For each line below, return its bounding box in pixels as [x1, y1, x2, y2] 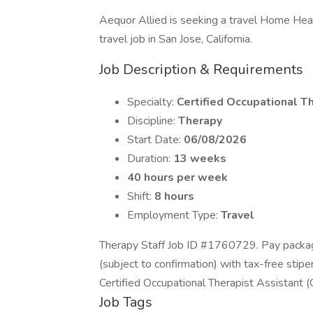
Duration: [127, 151, 173, 166]
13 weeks [173, 151, 226, 166]
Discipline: [127, 113, 178, 129]
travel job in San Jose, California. [99, 31, 252, 47]
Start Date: [127, 132, 184, 147]
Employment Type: [127, 208, 221, 223]
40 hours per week [127, 170, 228, 185]
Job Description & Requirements [99, 60, 303, 79]
